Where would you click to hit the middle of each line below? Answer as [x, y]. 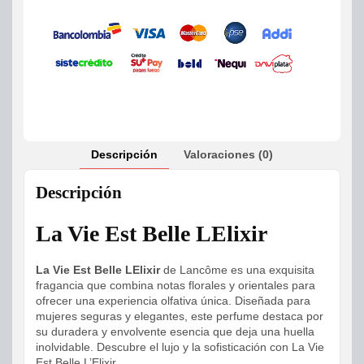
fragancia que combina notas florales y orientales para [175, 286]
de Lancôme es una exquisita [237, 270]
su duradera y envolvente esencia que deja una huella [175, 332]
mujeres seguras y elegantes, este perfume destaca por [180, 316]
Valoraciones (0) [228, 155]
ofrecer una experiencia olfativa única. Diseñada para [173, 301]
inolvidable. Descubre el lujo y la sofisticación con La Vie [180, 347]
